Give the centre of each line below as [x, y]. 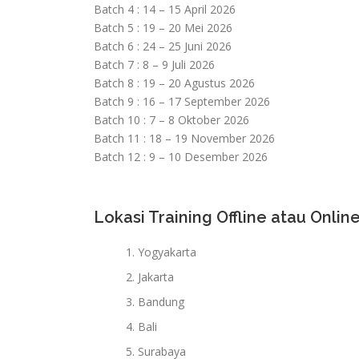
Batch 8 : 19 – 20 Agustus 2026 [174, 83]
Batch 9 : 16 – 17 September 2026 [182, 101]
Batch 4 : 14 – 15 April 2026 [165, 9]
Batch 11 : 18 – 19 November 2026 [184, 138]
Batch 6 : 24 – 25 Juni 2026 [163, 46]
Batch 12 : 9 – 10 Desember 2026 [181, 157]
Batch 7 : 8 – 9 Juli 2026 [154, 65]
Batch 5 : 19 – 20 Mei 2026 [163, 28]
